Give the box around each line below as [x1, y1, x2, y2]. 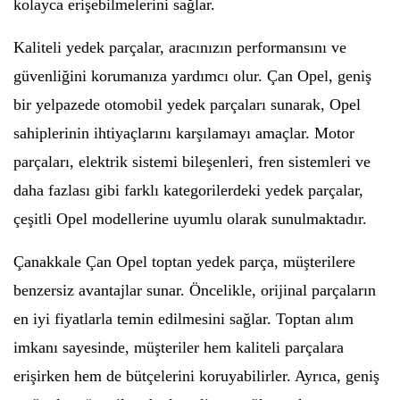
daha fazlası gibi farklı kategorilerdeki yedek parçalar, [13, 181, 363, 199]
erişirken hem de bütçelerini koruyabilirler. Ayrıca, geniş [13, 367, 379, 385]
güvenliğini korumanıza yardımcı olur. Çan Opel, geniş [13, 67, 371, 85]
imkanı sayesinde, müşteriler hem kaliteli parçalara [13, 338, 344, 356]
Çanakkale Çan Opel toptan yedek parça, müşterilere [13, 253, 355, 271]
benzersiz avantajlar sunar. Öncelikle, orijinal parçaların [13, 281, 376, 299]
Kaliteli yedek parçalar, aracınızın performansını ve [13, 38, 346, 56]
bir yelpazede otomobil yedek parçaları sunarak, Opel [13, 96, 361, 113]
